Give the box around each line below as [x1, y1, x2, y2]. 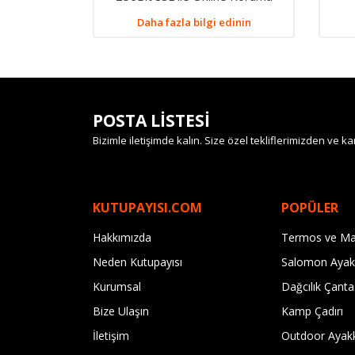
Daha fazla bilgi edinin [136, 15, 251, 29]
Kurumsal [93, 279, 141, 294]
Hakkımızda [93, 230, 151, 245]
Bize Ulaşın [93, 303, 149, 319]
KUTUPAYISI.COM [93, 199, 202, 216]
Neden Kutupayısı [93, 254, 182, 269]
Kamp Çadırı [281, 303, 343, 319]
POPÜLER [281, 199, 338, 216]
